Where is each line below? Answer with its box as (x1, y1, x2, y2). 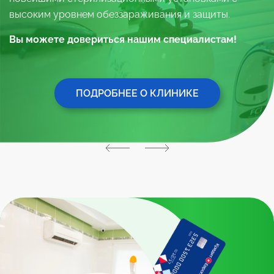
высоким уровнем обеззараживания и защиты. (9, 8, 230, 20)
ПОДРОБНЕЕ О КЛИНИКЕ (75, 87, 199, 99)
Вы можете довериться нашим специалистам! (9, 33, 237, 45)
